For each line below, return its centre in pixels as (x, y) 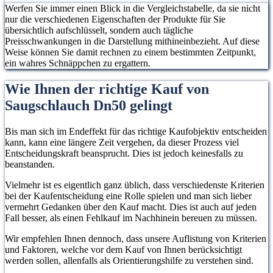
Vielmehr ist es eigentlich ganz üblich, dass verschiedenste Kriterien (135, 185)
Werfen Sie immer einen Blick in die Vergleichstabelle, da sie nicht (133, 8)
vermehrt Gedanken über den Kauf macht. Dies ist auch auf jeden (131, 207)
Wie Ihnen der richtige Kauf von (107, 89)
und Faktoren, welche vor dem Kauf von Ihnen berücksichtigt (123, 249)
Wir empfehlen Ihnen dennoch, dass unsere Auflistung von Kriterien (136, 238)
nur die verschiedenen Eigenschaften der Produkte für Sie (115, 19)
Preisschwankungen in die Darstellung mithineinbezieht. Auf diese (132, 41)
